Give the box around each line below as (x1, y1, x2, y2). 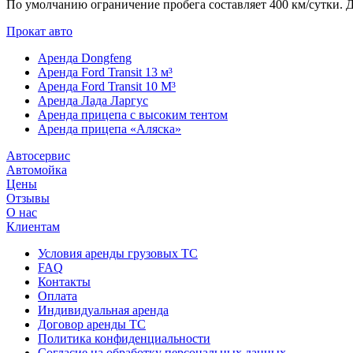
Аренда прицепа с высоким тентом (38, 107, 228, 121)
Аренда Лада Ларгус (38, 93, 148, 107)
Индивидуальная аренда (38, 303, 169, 317)
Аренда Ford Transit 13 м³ (38, 65, 173, 79)
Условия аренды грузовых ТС (38, 246, 198, 260)
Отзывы (6, 191, 50, 205)
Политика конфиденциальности (38, 331, 210, 345)
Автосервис (6, 148, 70, 162)
